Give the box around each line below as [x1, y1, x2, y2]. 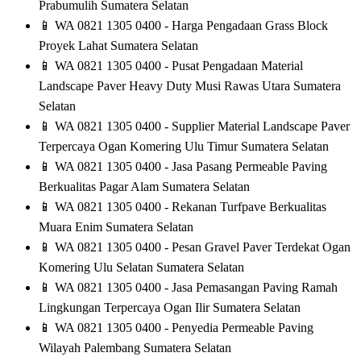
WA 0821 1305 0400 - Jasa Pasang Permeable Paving [52, 160, 327, 174]
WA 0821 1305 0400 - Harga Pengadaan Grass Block [52, 19, 328, 33]
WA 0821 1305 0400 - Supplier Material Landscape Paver [52, 119, 350, 134]
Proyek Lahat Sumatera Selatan [39, 39, 198, 53]
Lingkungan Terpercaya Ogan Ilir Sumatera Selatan [39, 301, 301, 315]
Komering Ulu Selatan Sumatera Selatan [39, 260, 244, 275]
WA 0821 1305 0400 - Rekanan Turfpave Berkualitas [52, 200, 326, 214]
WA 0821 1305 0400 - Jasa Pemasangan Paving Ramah [52, 280, 338, 295]
